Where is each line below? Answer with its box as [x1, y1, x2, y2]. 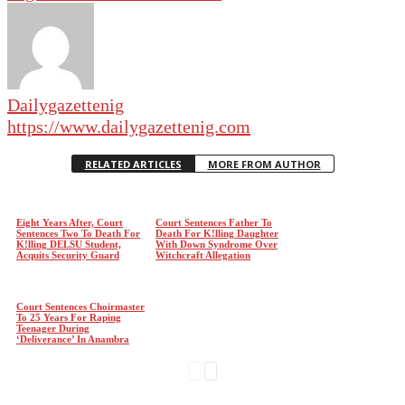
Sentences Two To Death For [16, 228, 140, 239]
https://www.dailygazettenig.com [7, 117, 250, 137]
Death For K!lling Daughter [155, 228, 278, 239]
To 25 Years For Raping [16, 312, 121, 323]
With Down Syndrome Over [155, 239, 278, 250]
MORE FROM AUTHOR [207, 157, 321, 171]
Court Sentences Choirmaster [16, 301, 145, 312]
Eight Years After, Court [16, 217, 123, 228]
